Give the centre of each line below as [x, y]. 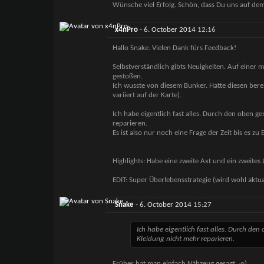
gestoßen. [127, 77]
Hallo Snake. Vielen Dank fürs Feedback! [175, 48]
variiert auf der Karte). [147, 95]
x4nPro [126, 30]
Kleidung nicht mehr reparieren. [185, 239]
